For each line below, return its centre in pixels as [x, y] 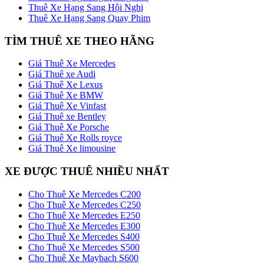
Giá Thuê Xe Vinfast [67, 106]
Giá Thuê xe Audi [62, 74]
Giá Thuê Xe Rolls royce [75, 138]
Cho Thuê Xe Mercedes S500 [84, 247]
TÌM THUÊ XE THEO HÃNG [80, 41]
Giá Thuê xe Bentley [67, 117]
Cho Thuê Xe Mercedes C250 [85, 204]
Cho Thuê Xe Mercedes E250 [84, 215]
